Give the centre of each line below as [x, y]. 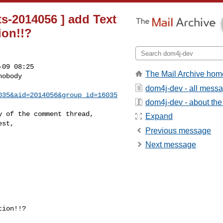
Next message [171, 145]
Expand [159, 116]
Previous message [178, 130]
